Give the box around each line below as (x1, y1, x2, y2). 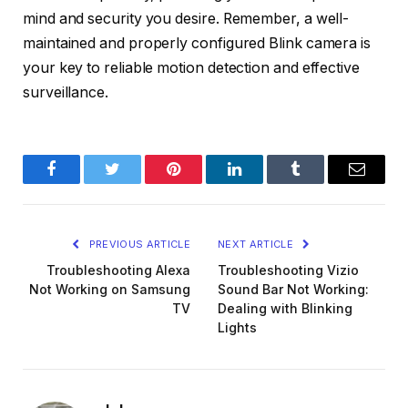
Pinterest (172, 174, 229, 191)
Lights (218, 320, 257, 336)
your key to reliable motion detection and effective (23, 59, 360, 77)
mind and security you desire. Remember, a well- (23, 10, 350, 28)
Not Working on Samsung (29, 281, 190, 298)
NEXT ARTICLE (218, 238, 297, 251)
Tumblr (294, 174, 342, 191)
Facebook (50, 174, 114, 191)
